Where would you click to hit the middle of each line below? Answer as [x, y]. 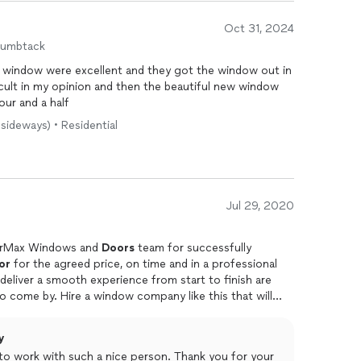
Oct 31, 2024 [259, 29]
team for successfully [193, 248]
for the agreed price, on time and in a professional [144, 264]
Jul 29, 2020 [260, 206]
